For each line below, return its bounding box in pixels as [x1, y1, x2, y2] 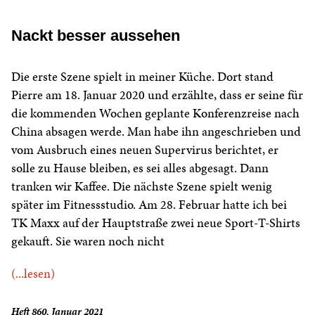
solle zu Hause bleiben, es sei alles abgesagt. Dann [11, 159, 269, 177]
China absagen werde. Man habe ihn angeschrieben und [11, 122, 301, 141]
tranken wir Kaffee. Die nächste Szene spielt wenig [11, 177, 272, 195]
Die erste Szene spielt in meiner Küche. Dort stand [11, 67, 274, 86]
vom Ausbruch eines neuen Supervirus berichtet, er [11, 141, 278, 159]
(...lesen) [11, 264, 55, 283]
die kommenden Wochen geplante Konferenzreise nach [11, 104, 300, 122]
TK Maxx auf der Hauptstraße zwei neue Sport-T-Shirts [11, 214, 300, 232]
